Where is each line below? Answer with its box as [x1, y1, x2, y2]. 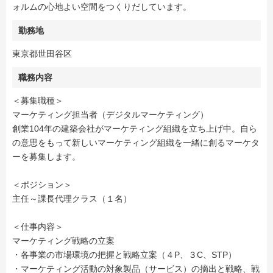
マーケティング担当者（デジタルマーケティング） [12, 110, 208, 119]
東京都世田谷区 [12, 49, 72, 58]
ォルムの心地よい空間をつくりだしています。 [12, 2, 191, 12]
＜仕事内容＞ [12, 222, 63, 232]
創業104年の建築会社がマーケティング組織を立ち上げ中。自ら [12, 124, 257, 133]
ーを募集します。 [12, 152, 80, 161]
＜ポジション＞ [12, 180, 72, 190]
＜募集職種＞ [12, 96, 63, 105]
